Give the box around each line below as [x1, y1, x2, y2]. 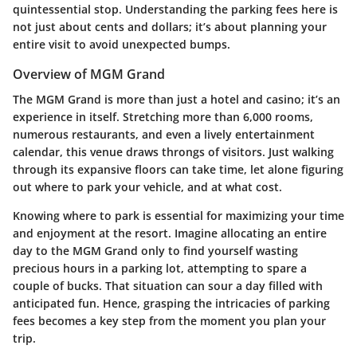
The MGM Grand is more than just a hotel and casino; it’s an [13, 92, 340, 108]
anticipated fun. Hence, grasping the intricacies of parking [13, 296, 330, 312]
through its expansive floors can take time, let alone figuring [13, 162, 343, 178]
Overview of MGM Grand [13, 65, 165, 83]
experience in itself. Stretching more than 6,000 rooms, [13, 109, 313, 125]
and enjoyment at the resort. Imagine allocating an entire [13, 226, 327, 241]
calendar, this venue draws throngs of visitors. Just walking [13, 144, 334, 160]
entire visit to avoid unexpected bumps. [13, 37, 230, 52]
